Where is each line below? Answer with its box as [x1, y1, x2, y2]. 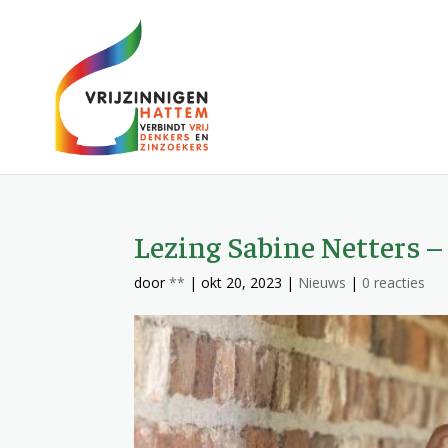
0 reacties [362, 273, 426, 292]
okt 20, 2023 [201, 273, 283, 292]
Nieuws [298, 273, 347, 292]
